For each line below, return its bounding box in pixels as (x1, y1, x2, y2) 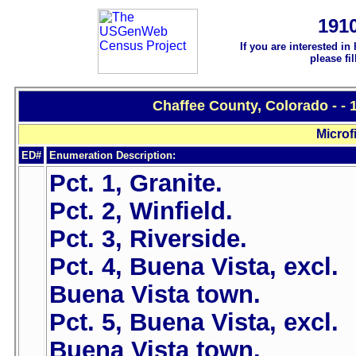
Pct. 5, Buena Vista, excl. (49, 308, 339, 336)
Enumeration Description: (49, 149, 176, 162)
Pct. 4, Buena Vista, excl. (49, 253, 339, 281)
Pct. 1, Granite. (49, 169, 222, 197)
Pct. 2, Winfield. (49, 197, 233, 225)
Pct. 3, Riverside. (49, 225, 247, 253)
